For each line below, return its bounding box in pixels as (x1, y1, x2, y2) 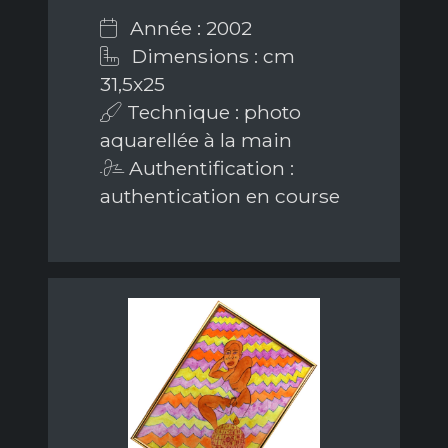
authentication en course (100, 184, 340, 209)
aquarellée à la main (100, 128, 292, 153)
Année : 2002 (125, 16, 252, 41)
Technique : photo (122, 100, 301, 125)
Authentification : (124, 156, 294, 181)
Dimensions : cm (127, 44, 295, 69)
